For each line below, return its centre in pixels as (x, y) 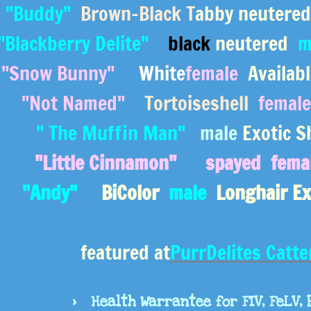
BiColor (128, 193)
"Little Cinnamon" (108, 163)
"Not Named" (83, 103)
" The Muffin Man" (111, 133)
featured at (125, 252)
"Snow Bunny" (68, 73)
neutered (254, 43)
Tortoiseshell (199, 103)
